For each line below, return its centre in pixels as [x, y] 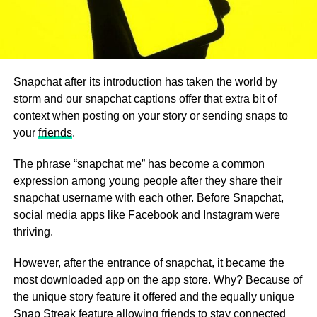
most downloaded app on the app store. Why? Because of [157, 280]
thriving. [33, 232]
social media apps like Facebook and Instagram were [146, 215]
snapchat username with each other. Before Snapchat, [148, 198]
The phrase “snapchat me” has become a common [139, 164]
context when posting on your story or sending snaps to [150, 116]
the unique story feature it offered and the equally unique [154, 297]
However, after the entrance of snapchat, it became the [149, 263]
